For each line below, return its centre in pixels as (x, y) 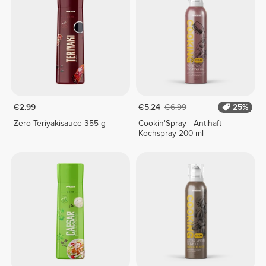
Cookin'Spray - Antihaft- (181, 123)
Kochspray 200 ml (171, 133)
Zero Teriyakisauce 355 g (59, 123)
